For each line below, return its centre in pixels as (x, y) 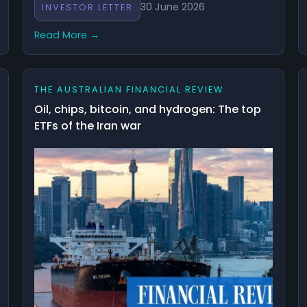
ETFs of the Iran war (88, 125)
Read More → (67, 35)
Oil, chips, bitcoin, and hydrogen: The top (148, 109)
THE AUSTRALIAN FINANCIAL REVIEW (129, 89)
